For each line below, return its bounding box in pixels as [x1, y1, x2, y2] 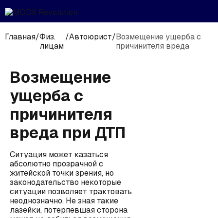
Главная [5, 32, 36, 42]
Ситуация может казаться [10, 149, 108, 160]
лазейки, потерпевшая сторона [10, 205, 127, 215]
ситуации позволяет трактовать [10, 186, 132, 197]
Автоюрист [69, 32, 112, 42]
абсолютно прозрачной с [10, 159, 103, 169]
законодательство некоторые [10, 177, 121, 187]
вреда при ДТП [10, 123, 126, 143]
